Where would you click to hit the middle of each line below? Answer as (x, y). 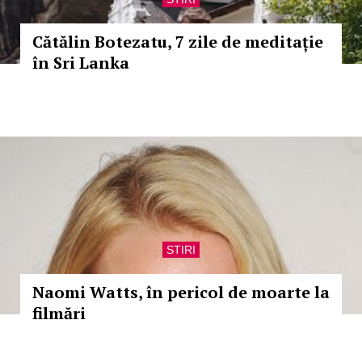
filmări (59, 313)
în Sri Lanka (81, 63)
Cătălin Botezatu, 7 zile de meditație (178, 42)
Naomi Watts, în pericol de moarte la (181, 292)
